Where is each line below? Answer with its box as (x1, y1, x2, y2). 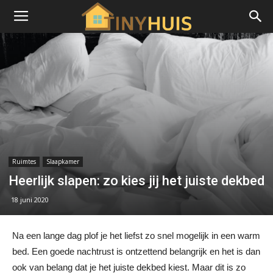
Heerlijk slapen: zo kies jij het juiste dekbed (9, 172, 264, 188)
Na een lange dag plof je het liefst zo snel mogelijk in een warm (12, 230, 260, 241)
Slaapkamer (46, 157, 79, 166)
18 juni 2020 (11, 194, 49, 204)
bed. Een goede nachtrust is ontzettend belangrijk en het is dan (12, 246, 260, 257)
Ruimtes (12, 157, 36, 166)
